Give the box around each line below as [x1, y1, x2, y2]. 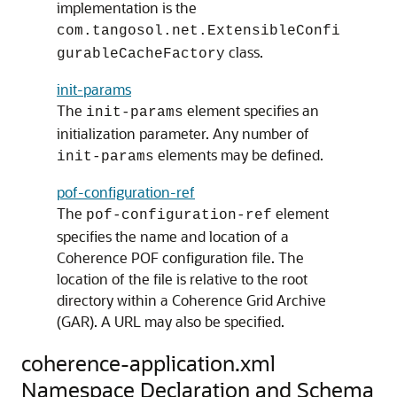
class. [225, 43, 263, 61]
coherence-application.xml [21, 349, 276, 377]
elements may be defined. [154, 145, 323, 164]
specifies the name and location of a [57, 227, 289, 245]
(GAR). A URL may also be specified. [57, 312, 284, 331]
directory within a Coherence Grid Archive [57, 291, 326, 309]
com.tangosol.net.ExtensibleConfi [57, 23, 340, 39]
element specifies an [183, 101, 319, 120]
